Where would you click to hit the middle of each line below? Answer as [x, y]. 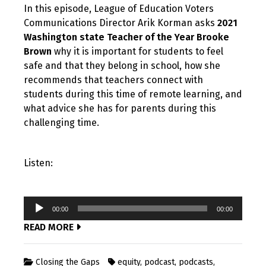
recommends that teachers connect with [113, 80]
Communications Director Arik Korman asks [121, 23]
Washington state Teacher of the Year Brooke [126, 37]
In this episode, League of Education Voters [119, 9]
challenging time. [61, 123]
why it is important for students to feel [137, 52]
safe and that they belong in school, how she [122, 66]
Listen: [38, 163]
